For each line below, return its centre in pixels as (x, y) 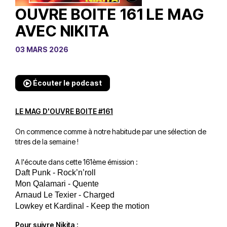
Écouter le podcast (67, 83)
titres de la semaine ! (47, 141)
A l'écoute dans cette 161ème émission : (77, 162)
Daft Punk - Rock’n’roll (55, 172)
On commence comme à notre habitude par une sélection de (111, 131)
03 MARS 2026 (42, 49)
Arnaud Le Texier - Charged (66, 195)
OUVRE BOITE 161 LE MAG (110, 14)
